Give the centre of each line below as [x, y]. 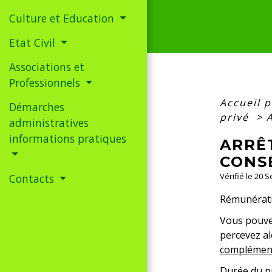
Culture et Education [63, 18]
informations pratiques [68, 138]
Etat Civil [34, 42]
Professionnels [46, 82]
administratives [49, 122]
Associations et [47, 66]
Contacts [33, 178]
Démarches [37, 107]
